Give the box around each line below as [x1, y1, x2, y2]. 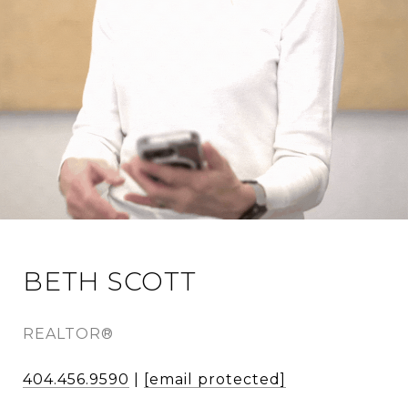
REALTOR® [23, 325, 114, 343]
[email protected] [144, 371, 286, 389]
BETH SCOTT [23, 266, 197, 298]
